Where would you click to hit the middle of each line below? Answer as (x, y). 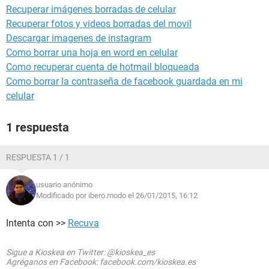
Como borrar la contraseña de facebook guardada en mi (124, 81)
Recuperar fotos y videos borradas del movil (99, 24)
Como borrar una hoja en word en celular (92, 53)
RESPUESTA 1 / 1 (38, 157)
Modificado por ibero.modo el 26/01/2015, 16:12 (117, 195)
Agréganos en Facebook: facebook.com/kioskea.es (101, 262)
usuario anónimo (64, 185)
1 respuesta (38, 127)
